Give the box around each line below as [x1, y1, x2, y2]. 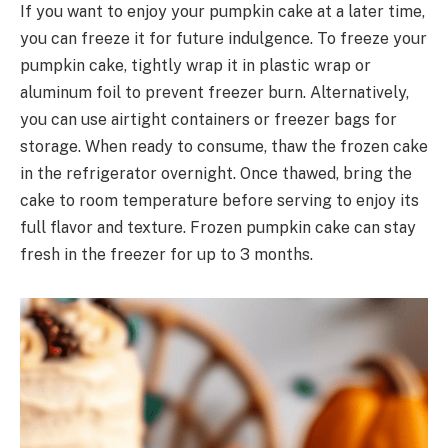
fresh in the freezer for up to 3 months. [20, 245, 313, 265]
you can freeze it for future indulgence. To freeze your [20, 29, 427, 49]
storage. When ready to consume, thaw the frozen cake [20, 137, 428, 157]
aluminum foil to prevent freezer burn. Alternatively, [20, 83, 409, 103]
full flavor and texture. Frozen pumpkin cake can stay [20, 218, 416, 238]
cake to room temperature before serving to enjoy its [20, 191, 419, 211]
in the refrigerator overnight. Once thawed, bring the [20, 164, 412, 184]
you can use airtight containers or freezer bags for [20, 110, 397, 130]
